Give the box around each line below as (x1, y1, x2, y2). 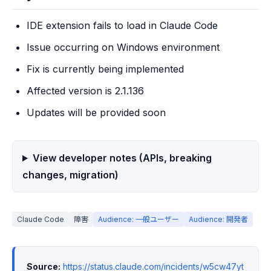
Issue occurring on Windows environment (27, 41, 220, 53)
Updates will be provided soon (27, 106, 166, 119)
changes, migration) (22, 169, 119, 181)
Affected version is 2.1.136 (27, 85, 144, 97)
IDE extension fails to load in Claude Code (27, 19, 218, 31)
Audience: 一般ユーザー (98, 215, 179, 224)
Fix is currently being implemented (27, 63, 184, 75)
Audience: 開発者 (189, 215, 248, 224)
